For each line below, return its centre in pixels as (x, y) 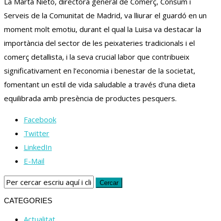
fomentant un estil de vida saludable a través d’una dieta (100, 85)
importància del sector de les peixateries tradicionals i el (99, 43)
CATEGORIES (28, 201)
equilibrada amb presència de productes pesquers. (90, 98)
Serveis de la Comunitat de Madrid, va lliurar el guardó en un (105, 16)
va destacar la (177, 29)
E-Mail (34, 161)
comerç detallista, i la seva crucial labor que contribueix (97, 57)
